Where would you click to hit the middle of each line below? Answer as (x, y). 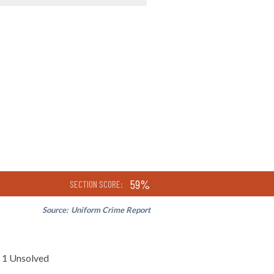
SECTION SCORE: (96, 183)
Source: (56, 209)
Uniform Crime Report (111, 209)
